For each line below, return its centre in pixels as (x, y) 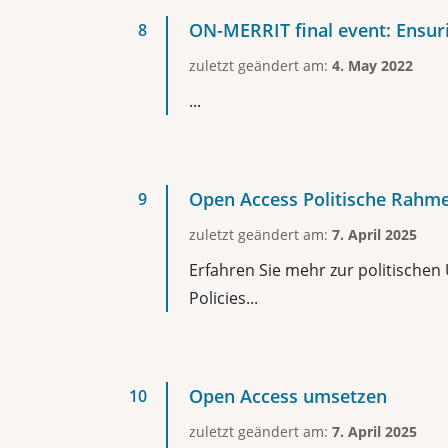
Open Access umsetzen (288, 396)
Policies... (223, 298)
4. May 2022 (372, 65)
